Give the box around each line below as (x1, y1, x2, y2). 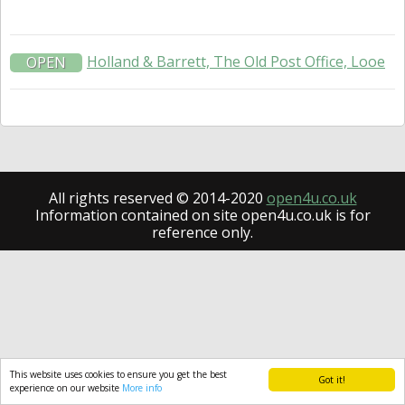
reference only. (152, 222, 253, 242)
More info (122, 381, 162, 394)
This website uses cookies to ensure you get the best (10, 368, 227, 381)
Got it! (318, 373, 345, 386)
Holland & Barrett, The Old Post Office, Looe (87, 52, 385, 71)
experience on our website (10, 381, 122, 394)
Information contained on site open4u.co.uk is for (34, 205, 371, 225)
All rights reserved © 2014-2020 (48, 188, 267, 208)
